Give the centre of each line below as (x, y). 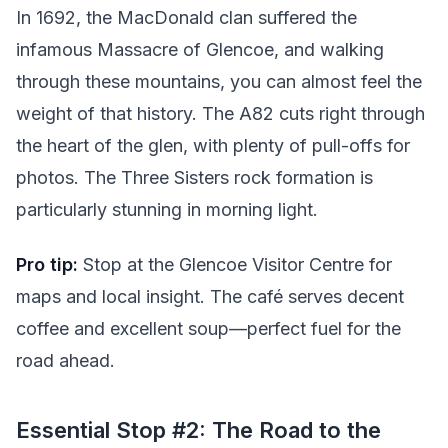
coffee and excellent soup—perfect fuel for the (208, 328)
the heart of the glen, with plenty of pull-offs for (213, 146)
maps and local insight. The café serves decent (210, 296)
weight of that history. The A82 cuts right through (220, 114)
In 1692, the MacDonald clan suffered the (186, 18)
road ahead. (65, 360)
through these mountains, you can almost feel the (219, 82)
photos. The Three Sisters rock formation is (194, 178)
